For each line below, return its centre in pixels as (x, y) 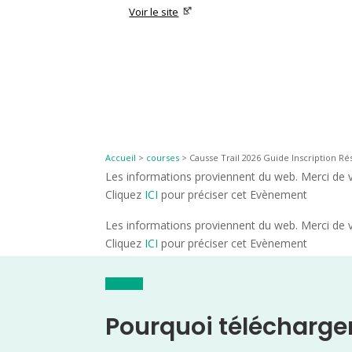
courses (163, 157)
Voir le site (154, 12)
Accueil (121, 157)
